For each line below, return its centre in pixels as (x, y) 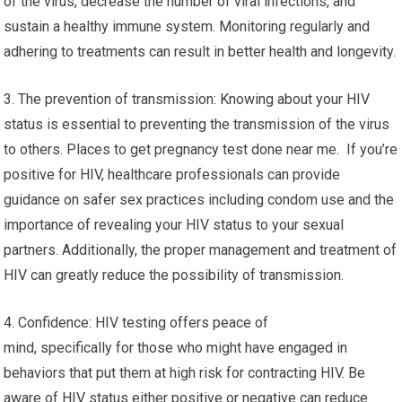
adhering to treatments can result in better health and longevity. (200, 52)
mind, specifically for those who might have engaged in (176, 348)
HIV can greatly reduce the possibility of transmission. (174, 275)
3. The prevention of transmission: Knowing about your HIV (187, 100)
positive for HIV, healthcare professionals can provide (172, 175)
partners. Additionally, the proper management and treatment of (201, 250)
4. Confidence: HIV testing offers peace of (136, 323)
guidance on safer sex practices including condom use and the (199, 200)
